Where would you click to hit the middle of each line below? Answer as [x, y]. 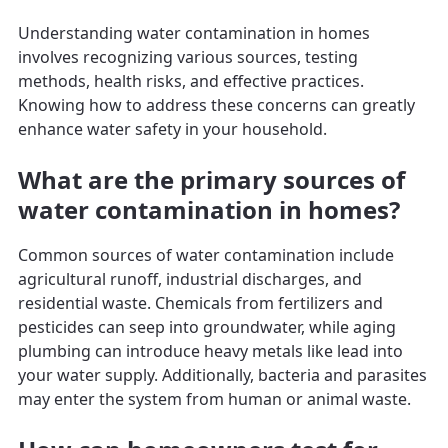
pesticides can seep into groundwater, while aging [207, 326]
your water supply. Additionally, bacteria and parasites [222, 374]
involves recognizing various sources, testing [188, 56]
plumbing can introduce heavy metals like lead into [210, 350]
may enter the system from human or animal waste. [214, 398]
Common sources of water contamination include [206, 254]
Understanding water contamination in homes [194, 32]
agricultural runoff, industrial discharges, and [190, 278]
